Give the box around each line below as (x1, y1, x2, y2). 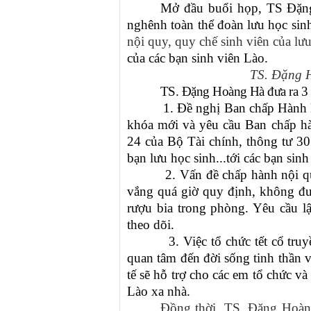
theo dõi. (127, 217, 174, 232)
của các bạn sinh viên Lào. (127, 51, 268, 65)
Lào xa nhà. (127, 284, 190, 299)
